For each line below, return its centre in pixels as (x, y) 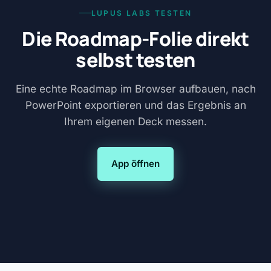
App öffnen (135, 164)
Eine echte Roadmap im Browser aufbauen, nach (135, 89)
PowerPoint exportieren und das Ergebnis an (135, 105)
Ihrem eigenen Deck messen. (135, 122)
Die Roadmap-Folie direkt (135, 39)
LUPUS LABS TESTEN (142, 13)
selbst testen (135, 60)
